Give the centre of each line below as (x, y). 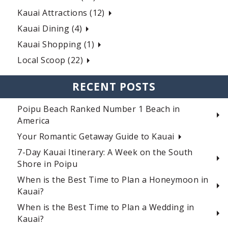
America (34, 121)
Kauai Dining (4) (50, 29)
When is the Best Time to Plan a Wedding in (106, 207)
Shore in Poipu (48, 164)
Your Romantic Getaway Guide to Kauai (96, 137)
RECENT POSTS (114, 87)
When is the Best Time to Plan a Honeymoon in (113, 180)
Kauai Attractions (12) (61, 13)
